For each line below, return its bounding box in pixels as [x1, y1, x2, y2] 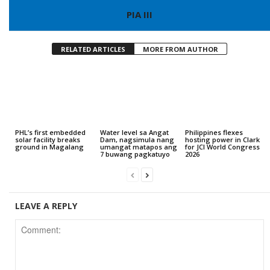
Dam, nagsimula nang [99, 134, 174, 144]
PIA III [127, 8, 152, 20]
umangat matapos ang [99, 142, 177, 151]
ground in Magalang [15, 142, 84, 151]
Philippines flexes [184, 127, 243, 137]
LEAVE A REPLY [15, 199, 77, 212]
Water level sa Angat [99, 127, 169, 137]
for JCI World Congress [184, 142, 260, 151]
